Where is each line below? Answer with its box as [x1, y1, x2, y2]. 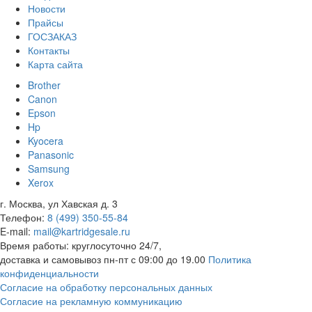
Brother [28, 77, 61, 92]
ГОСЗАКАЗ [28, 29, 77, 43]
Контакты [28, 42, 70, 57]
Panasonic [28, 147, 74, 162]
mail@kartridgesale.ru [31, 224, 130, 238]
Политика [208, 251, 251, 266]
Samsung [28, 161, 70, 175]
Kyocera [28, 133, 63, 148]
